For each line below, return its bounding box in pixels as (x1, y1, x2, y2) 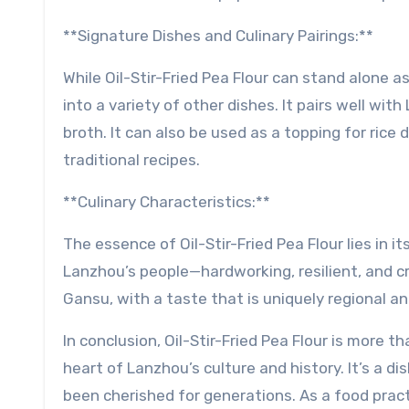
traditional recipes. (63, 151, 200, 170)
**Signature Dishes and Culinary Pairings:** (63, 26, 373, 46)
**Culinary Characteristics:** (63, 193, 270, 212)
